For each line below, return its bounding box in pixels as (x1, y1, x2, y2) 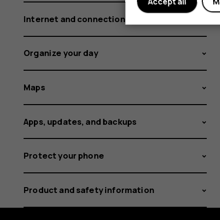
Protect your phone (24, 150, 104, 162)
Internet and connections (24, 13, 130, 25)
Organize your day (24, 47, 98, 59)
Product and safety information (24, 184, 154, 195)
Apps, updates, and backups (24, 115, 137, 127)
